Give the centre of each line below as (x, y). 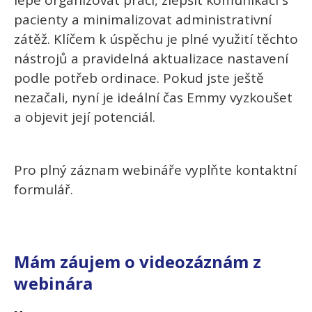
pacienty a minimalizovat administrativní (143, 20)
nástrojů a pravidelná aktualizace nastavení (151, 59)
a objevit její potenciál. (85, 117)
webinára (53, 283)
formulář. (44, 190)
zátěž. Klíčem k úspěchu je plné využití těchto (156, 39)
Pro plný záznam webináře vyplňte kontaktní (155, 170)
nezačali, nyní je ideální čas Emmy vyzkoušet (153, 98)
